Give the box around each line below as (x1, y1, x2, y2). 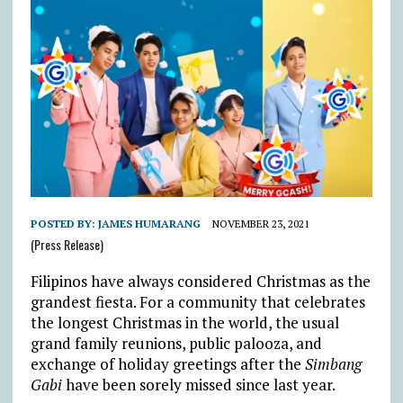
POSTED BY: (30, 216, 98, 230)
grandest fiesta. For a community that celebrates (30, 291, 365, 312)
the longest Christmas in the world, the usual (30, 311, 339, 333)
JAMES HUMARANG (97, 216, 201, 230)
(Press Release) (30, 234, 103, 254)
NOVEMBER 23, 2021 (211, 216, 309, 230)
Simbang (304, 353, 362, 374)
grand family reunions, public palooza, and (30, 332, 322, 354)
